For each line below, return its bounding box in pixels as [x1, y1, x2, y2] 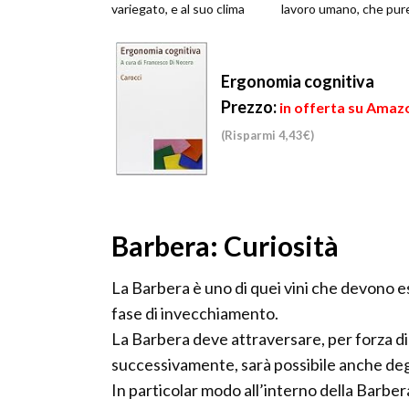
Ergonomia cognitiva [221, 71, 374, 92]
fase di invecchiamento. [111, 303, 278, 324]
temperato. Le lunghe [111, 21, 234, 37]
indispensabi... [281, 21, 361, 37]
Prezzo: [221, 97, 277, 118]
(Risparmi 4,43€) [221, 128, 314, 143]
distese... [111, 41, 163, 58]
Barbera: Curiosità [111, 229, 339, 263]
